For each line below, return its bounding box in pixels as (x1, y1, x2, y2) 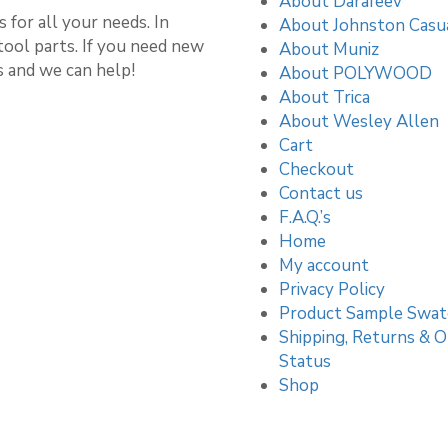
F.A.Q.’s (279, 205, 331, 229)
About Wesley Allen (279, 109, 439, 133)
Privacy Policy (279, 277, 385, 301)
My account (279, 253, 369, 277)
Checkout (279, 157, 354, 181)
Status (279, 349, 331, 373)
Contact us (279, 181, 363, 205)
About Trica (279, 85, 370, 109)
